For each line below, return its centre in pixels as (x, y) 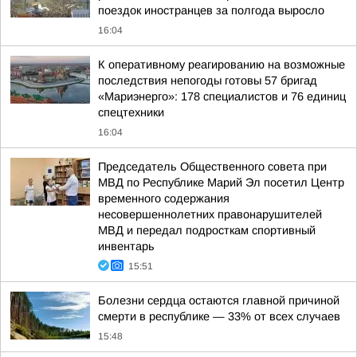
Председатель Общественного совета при (212, 167)
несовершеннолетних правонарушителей (210, 214)
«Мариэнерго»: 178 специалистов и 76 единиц (222, 96)
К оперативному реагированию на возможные (222, 65)
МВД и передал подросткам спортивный (207, 230)
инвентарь (126, 246)
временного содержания (164, 198)
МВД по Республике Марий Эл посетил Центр (221, 182)
